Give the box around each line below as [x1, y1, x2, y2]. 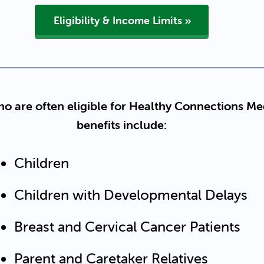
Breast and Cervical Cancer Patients [14, 217, 240, 235]
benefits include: [76, 117, 167, 132]
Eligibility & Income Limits [53, 13, 182, 27]
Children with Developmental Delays [14, 186, 247, 203]
